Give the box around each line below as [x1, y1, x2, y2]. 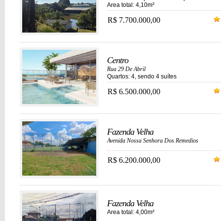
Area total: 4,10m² [107, 1, 154, 8]
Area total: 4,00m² [107, 209, 154, 216]
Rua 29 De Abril [107, 66, 146, 73]
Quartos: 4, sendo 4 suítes [107, 73, 177, 80]
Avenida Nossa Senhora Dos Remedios [107, 137, 198, 144]
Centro [107, 55, 128, 65]
